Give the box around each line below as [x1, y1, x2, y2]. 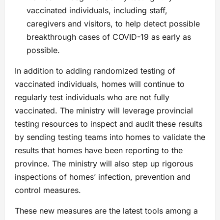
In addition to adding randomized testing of [15, 66, 175, 76]
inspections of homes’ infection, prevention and [15, 172, 191, 182]
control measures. [15, 185, 81, 195]
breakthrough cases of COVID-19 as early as [27, 32, 191, 42]
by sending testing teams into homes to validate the [15, 132, 205, 142]
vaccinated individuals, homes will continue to [15, 79, 185, 89]
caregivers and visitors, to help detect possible [27, 19, 200, 29]
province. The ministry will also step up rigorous [15, 159, 193, 169]
